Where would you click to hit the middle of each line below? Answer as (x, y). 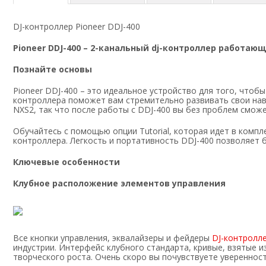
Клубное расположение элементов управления (119, 183)
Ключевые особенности (66, 162)
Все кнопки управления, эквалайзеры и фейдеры (113, 238)
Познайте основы (53, 69)
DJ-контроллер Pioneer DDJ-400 (77, 27)
